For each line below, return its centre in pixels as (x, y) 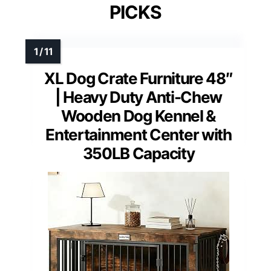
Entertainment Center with (139, 134)
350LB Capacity (139, 153)
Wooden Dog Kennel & (139, 116)
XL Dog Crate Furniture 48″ (139, 78)
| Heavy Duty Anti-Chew (139, 97)
